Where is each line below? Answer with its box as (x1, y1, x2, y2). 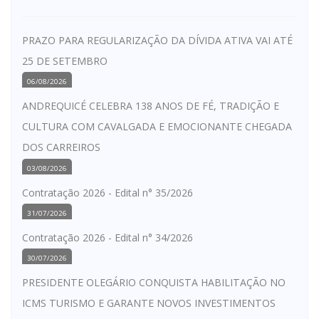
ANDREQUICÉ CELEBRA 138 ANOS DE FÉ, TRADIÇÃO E (22, 99, 279, 113)
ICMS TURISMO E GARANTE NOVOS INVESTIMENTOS (22, 296, 276, 310)
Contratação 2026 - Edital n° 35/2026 (22, 185, 193, 199)
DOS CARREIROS (22, 140, 100, 155)
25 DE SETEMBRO (22, 53, 108, 68)
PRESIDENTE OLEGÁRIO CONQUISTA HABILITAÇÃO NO (22, 276, 286, 290)
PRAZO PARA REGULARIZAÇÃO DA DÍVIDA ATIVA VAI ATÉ (22, 33, 293, 47)
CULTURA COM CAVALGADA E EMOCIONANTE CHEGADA (22, 120, 292, 134)
